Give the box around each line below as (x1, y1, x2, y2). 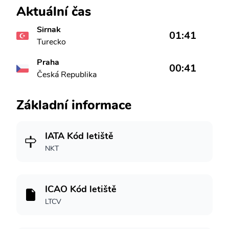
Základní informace (16, 96, 131, 114)
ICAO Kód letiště (45, 183, 117, 195)
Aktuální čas (16, 3, 91, 20)
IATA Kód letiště (45, 130, 113, 142)
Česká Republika (37, 69, 97, 80)
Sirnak (37, 24, 61, 35)
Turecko (37, 36, 66, 48)
